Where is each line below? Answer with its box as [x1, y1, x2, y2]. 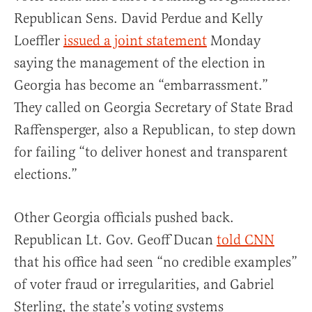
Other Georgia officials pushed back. [14, 208, 234, 226]
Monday [207, 31, 260, 49]
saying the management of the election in [14, 54, 265, 72]
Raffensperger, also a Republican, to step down [14, 120, 296, 139]
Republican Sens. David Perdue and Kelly [14, 9, 263, 27]
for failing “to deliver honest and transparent [14, 143, 288, 161]
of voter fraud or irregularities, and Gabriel [14, 275, 274, 293]
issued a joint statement [63, 31, 207, 49]
